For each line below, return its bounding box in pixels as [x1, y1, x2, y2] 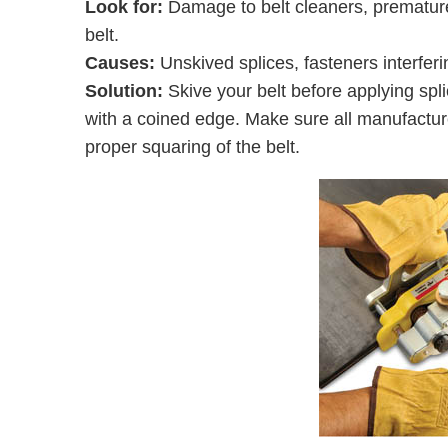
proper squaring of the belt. [84, 137, 300, 157]
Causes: [84, 53, 155, 73]
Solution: [84, 81, 163, 101]
